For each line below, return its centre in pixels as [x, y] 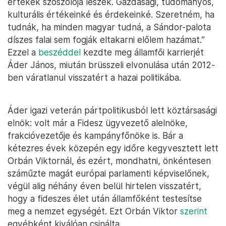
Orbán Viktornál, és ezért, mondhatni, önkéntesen [109, 161]
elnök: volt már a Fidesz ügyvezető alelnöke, [98, 123]
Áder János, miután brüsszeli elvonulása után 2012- [111, 65]
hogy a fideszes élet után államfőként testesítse [105, 199]
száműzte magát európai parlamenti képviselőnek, [108, 174]
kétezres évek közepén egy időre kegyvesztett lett [113, 148]
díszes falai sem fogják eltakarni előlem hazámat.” [106, 40]
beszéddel [60, 52]
